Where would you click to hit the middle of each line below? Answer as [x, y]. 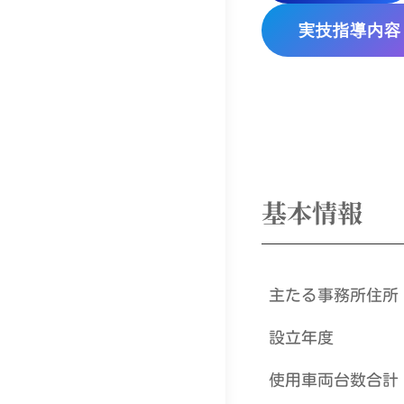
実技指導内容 [350, 30]
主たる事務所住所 [334, 295]
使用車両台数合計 [334, 380]
